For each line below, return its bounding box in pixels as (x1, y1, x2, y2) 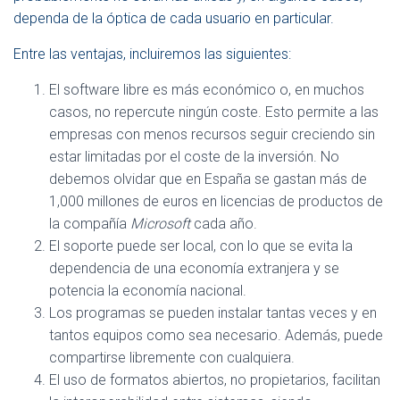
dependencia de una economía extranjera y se (49, 260, 339, 278)
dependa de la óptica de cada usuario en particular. (13, 10, 334, 28)
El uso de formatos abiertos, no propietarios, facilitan (49, 371, 380, 389)
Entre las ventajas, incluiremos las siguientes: (13, 46, 291, 63)
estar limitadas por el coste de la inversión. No (49, 148, 339, 166)
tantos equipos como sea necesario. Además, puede (49, 327, 383, 345)
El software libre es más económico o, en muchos (49, 81, 364, 99)
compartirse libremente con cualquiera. (49, 349, 295, 367)
